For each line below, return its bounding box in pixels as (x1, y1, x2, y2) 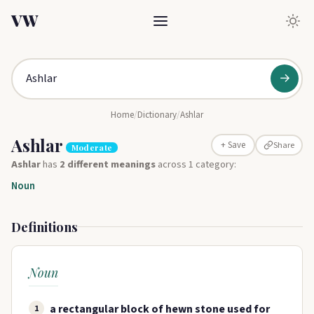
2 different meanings (60, 157, 156, 172)
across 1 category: (156, 157, 236, 172)
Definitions (11, 218, 78, 236)
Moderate (71, 142, 113, 153)
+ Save (220, 139, 245, 152)
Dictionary (137, 108, 177, 121)
